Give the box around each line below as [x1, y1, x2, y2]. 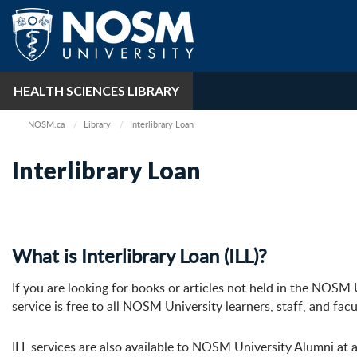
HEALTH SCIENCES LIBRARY [14, 83, 179, 98]
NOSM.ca [28, 118, 65, 130]
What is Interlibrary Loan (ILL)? [12, 242, 267, 269]
